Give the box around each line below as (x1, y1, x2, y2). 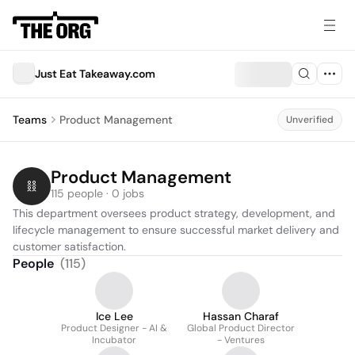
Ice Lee (95, 309, 133, 323)
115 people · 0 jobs (51, 186, 144, 200)
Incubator (92, 334, 136, 346)
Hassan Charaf (203, 309, 279, 323)
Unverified (285, 113, 334, 126)
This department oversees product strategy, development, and (13, 206, 335, 220)
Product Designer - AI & (61, 322, 167, 334)
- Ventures (217, 334, 265, 346)
